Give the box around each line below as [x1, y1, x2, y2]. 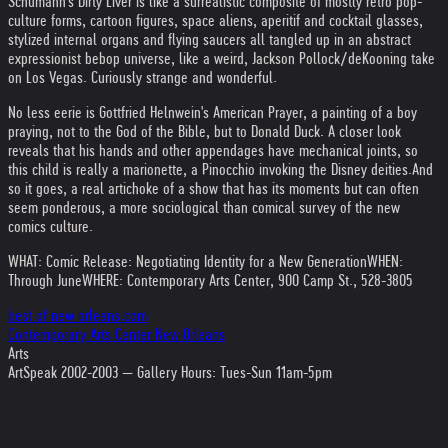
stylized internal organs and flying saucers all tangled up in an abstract [8, 31, 411, 48]
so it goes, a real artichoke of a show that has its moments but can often [8, 180, 419, 197]
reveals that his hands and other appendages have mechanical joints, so [8, 142, 418, 159]
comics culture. [8, 218, 93, 235]
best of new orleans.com [8, 307, 147, 324]
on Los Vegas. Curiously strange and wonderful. [8, 69, 277, 86]
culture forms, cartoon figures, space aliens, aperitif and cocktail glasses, [8, 12, 423, 29]
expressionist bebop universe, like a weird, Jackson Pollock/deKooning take [8, 50, 435, 67]
